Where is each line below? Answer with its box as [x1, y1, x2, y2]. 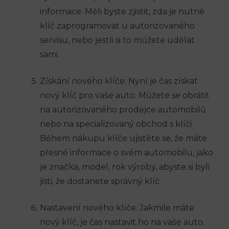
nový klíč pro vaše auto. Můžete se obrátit [40, 90, 210, 101]
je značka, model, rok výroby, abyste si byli [40, 162, 210, 172]
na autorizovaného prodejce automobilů [40, 105, 206, 115]
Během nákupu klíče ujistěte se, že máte [40, 133, 207, 144]
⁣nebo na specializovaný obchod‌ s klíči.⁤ [40, 119, 193, 129]
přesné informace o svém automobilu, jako [40, 148, 213, 158]
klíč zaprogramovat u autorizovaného [40, 21, 195, 31]
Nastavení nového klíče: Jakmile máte [40, 203, 194, 213]
